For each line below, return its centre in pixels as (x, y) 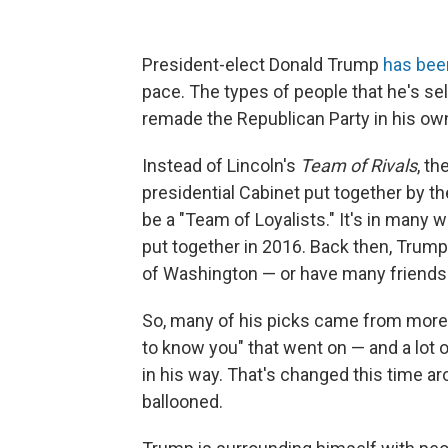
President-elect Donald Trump (262, 64)
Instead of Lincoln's (221, 165)
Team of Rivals (358, 165)
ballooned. (182, 401)
